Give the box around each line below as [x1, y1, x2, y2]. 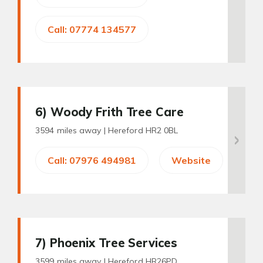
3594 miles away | [35, 125, 108, 136]
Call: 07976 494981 [48, 154, 136, 166]
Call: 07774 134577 [48, 23, 136, 35]
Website [171, 154, 211, 166]
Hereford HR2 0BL [107, 125, 178, 136]
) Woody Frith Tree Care [42, 104, 184, 119]
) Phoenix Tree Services [42, 235, 177, 250]
